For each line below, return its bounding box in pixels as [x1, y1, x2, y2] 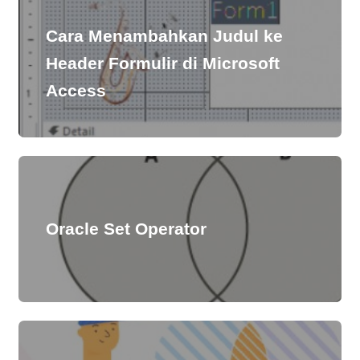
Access [46, 81, 107, 100]
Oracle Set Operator [46, 219, 207, 238]
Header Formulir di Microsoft [46, 54, 280, 73]
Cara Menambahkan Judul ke [46, 27, 284, 46]
